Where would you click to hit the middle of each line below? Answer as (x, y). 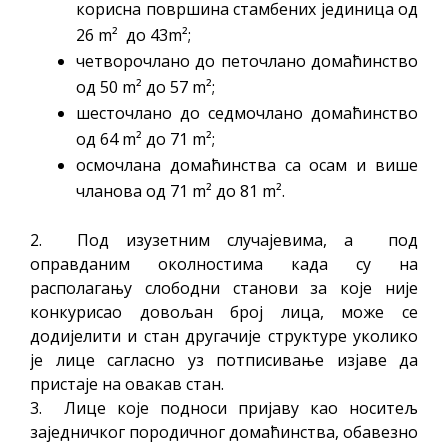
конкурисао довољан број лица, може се (224, 311)
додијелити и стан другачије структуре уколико (224, 335)
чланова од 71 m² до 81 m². (180, 190)
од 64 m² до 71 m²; (145, 138)
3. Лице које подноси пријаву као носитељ (224, 407)
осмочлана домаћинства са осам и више (247, 164)
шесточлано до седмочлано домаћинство (247, 112)
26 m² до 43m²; (133, 34)
